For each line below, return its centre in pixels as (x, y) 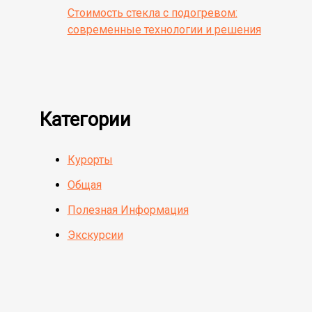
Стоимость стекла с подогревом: (152, 13)
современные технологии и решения (164, 29)
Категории (85, 120)
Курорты (90, 160)
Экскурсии (95, 235)
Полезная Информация (128, 210)
